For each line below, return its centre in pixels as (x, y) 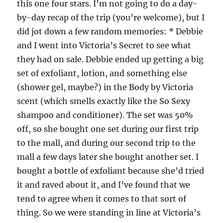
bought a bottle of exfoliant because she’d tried (111, 171)
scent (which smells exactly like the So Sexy (104, 101)
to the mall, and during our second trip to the (107, 143)
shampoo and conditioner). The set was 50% (105, 115)
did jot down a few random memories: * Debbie (110, 31)
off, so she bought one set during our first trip (108, 129)
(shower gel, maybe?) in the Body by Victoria (105, 87)
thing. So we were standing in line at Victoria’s (109, 213)
